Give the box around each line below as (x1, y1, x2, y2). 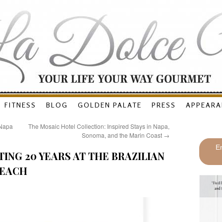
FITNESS (4, 101, 36, 109)
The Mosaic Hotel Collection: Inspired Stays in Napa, (28, 122, 169, 130)
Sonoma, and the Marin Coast (81, 131, 164, 139)
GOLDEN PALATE (77, 101, 142, 109)
